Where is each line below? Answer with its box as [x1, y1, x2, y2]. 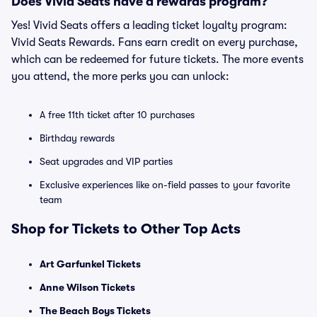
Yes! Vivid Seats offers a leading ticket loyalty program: [11, 19, 287, 32]
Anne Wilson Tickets [40, 282, 135, 293]
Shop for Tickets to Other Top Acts [11, 221, 241, 237]
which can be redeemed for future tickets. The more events [11, 53, 304, 66]
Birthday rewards [40, 132, 115, 144]
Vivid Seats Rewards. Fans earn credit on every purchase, [11, 36, 298, 49]
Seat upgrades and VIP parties [40, 156, 173, 167]
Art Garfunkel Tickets [40, 258, 141, 270]
